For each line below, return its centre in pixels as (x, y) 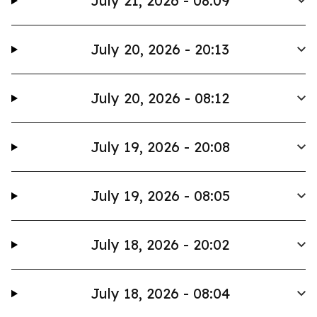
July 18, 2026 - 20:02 (160, 244)
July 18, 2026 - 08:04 (160, 293)
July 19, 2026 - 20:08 (160, 147)
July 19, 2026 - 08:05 (160, 196)
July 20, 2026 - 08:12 (160, 98)
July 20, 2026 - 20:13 (160, 49)
